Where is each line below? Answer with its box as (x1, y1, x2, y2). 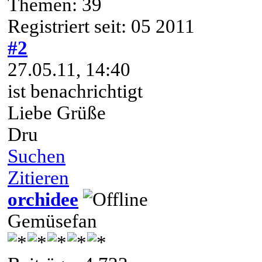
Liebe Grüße (8, 102, 106, 123)
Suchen (8, 145, 65, 167)
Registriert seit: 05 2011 (8, 15, 195, 37)
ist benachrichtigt (8, 80, 143, 102)
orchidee (8, 188, 78, 210)
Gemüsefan (8, 210, 97, 232)
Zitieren (8, 167, 69, 188)
